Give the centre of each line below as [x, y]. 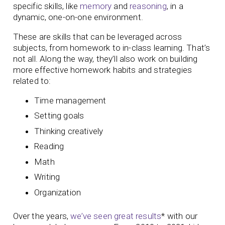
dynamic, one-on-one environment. [79, 17]
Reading [50, 146]
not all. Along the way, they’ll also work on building [105, 59]
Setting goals [60, 116]
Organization [58, 192]
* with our [180, 216]
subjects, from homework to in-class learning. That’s [111, 47]
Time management [70, 100]
